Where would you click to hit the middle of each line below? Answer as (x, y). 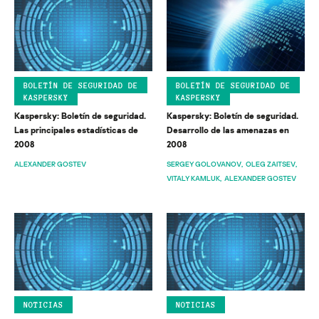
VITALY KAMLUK (193, 178)
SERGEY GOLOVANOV (204, 164)
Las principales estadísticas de (76, 130)
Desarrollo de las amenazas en (228, 130)
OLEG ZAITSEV (271, 164)
